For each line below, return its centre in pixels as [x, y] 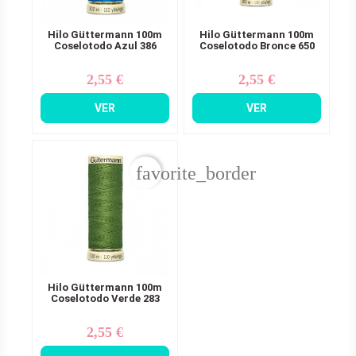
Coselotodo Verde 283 [105, 299]
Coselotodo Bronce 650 [257, 45]
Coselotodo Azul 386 [105, 45]
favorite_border [196, 174]
